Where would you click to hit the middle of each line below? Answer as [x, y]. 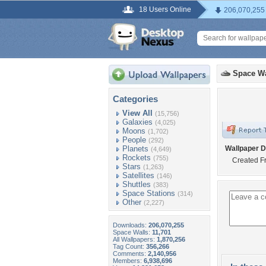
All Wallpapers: [135, 239]
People [134, 140]
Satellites [138, 175]
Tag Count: [129, 246]
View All [137, 113]
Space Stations [149, 193]
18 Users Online [165, 9]
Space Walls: [132, 232]
